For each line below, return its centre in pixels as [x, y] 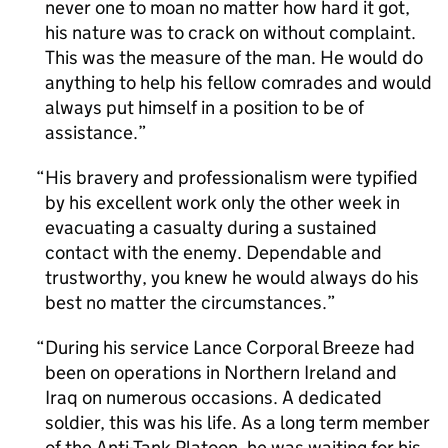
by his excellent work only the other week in [222, 202]
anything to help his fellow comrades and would [238, 82]
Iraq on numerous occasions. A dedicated [213, 397]
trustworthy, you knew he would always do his [232, 277]
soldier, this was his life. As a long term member [237, 422]
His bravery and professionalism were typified [231, 177]
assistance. [91, 132]
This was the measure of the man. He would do [234, 57]
